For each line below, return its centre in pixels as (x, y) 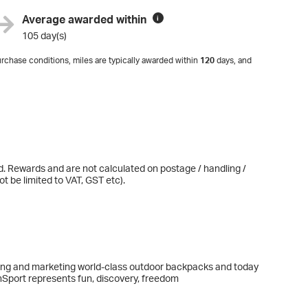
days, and (233, 60)
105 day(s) (44, 35)
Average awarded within (84, 19)
